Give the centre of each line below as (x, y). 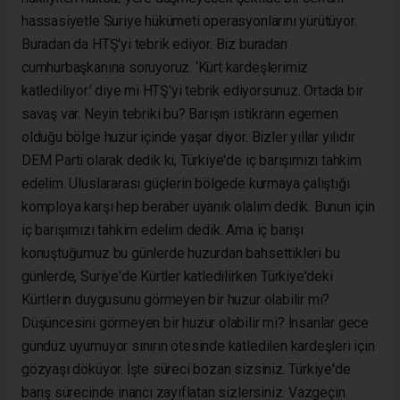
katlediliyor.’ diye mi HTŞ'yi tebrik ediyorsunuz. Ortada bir (192, 90)
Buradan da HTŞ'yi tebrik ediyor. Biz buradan (154, 44)
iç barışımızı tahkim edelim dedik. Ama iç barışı (162, 229)
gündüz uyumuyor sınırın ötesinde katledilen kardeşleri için (198, 346)
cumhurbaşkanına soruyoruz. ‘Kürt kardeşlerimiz (165, 67)
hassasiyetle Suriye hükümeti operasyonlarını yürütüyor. (189, 21)
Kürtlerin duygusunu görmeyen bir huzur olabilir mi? (176, 299)
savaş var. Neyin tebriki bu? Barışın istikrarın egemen (180, 113)
